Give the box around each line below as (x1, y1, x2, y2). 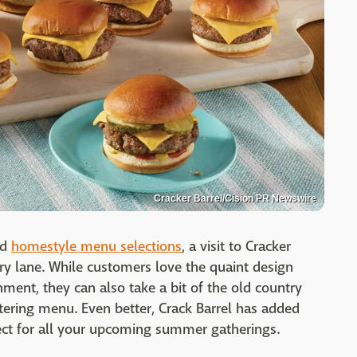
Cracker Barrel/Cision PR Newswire (154, 193, 316, 204)
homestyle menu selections (11, 237, 182, 256)
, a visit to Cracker (182, 237, 291, 256)
